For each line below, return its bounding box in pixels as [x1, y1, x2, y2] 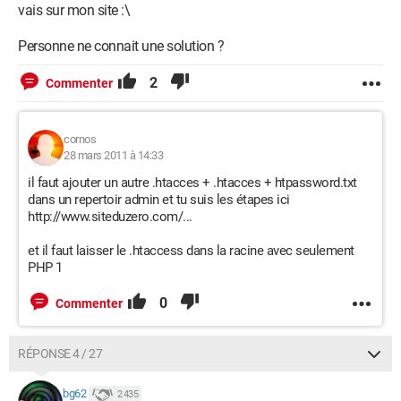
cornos [64, 132, 96, 146]
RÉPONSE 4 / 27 [18, 346, 102, 361]
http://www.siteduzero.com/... [28, 209, 192, 225]
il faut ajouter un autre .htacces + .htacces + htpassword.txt [28, 175, 357, 191]
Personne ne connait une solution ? [18, 38, 224, 55]
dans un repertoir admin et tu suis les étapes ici [28, 192, 290, 208]
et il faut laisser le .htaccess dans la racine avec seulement [28, 243, 354, 259]
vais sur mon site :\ [18, 2, 130, 19]
